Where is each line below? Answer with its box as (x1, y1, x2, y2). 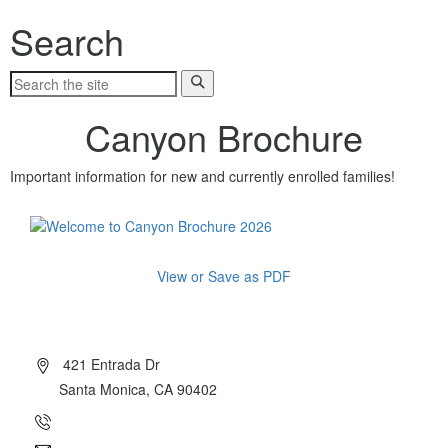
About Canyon (35, 302, 149, 328)
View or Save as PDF (157, 266, 291, 286)
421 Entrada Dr (59, 354, 160, 374)
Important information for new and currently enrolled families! (10, 166, 395, 186)
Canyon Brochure (85, 111, 363, 162)
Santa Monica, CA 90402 (59, 379, 217, 399)
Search (10, 15, 124, 66)
